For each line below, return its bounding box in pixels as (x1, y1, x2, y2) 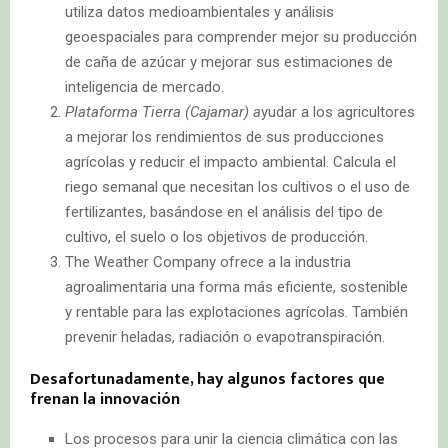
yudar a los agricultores (261, 102, 415, 121)
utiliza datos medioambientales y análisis (65, 2, 334, 21)
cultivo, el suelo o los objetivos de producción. (65, 227, 368, 246)
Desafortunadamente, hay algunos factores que (30, 365, 385, 393)
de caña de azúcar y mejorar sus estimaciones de (65, 52, 393, 71)
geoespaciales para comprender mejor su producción (65, 27, 417, 46)
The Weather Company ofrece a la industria (65, 252, 351, 271)
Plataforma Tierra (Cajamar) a (65, 102, 261, 121)
